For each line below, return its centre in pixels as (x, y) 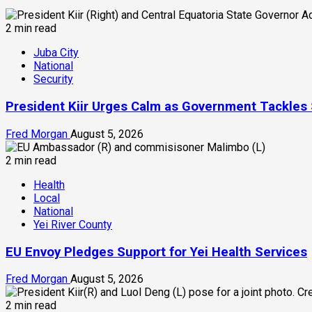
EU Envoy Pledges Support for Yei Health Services (156, 252)
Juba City (56, 53)
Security (53, 79)
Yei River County (73, 224)
